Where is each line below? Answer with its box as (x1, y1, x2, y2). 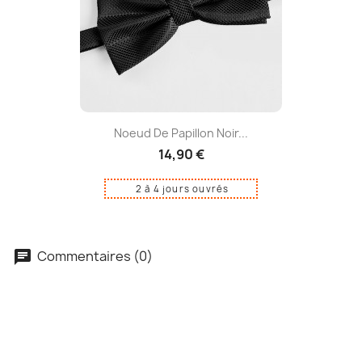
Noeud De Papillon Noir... (114, 125, 248, 141)
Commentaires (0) (35, 246, 153, 265)
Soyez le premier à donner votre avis (92, 309, 294, 326)
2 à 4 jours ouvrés (135, 183, 229, 196)
